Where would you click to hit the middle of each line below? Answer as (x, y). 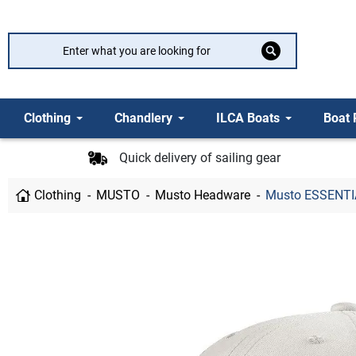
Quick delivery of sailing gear (199, 157)
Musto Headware (203, 195)
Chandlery (143, 118)
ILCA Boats (248, 118)
